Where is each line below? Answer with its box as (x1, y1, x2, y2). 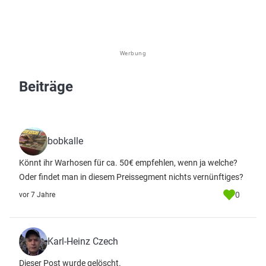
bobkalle (47, 135, 83, 147)
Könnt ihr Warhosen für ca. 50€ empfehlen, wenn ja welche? (19, 158, 237, 167)
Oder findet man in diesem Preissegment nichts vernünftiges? (19, 172, 243, 182)
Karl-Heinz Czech (47, 236, 118, 247)
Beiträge (19, 78, 73, 95)
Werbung (119, 49, 147, 57)
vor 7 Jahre (19, 191, 55, 199)
